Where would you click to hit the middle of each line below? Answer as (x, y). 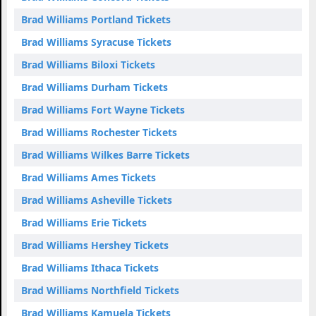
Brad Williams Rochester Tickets (99, 132)
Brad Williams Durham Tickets (95, 87)
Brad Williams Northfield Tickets (100, 290)
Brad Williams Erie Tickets (84, 222)
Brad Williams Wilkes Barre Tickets (105, 154)
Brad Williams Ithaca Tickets (90, 267)
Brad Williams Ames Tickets (89, 177)
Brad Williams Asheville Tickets (97, 200)
